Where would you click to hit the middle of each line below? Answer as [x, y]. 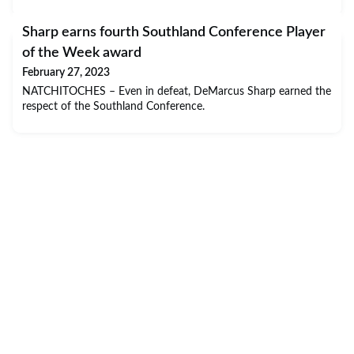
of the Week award [82, 53]
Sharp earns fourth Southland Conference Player [174, 32]
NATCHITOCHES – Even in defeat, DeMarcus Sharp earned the [177, 92]
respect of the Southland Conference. [113, 107]
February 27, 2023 [66, 73]
